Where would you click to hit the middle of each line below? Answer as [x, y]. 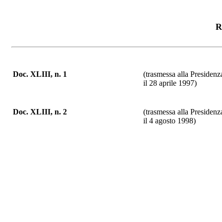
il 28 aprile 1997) [170, 83]
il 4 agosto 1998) [169, 121]
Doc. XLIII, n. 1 [40, 74]
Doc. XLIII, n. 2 [40, 112]
